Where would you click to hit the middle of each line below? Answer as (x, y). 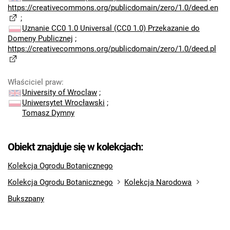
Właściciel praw (35, 82)
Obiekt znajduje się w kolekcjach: (75, 147)
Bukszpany (26, 199)
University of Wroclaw (60, 92)
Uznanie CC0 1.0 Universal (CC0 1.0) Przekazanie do (111, 28)
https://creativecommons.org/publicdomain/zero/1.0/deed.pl (112, 49)
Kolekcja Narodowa (158, 182)
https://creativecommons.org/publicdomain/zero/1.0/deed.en (113, 8)
